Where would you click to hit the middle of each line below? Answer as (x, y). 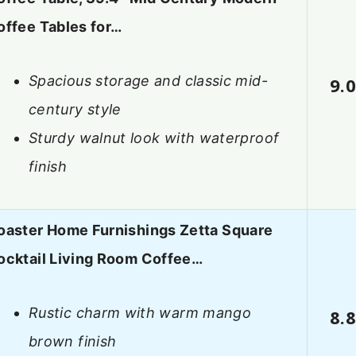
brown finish (73, 342)
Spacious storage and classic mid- (148, 81)
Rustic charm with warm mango (140, 313)
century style (75, 110)
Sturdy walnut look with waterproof (154, 138)
